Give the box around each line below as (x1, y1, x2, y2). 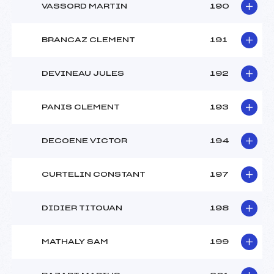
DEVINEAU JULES (42, 70, 124, 78)
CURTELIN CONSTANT (42, 171, 146, 179)
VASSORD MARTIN (42, 2, 127, 10)
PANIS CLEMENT (42, 103, 120, 111)
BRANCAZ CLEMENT (42, 36, 135, 44)
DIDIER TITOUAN (42, 204, 122, 212)
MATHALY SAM (42, 238, 108, 246)
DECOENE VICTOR (42, 137, 127, 145)
